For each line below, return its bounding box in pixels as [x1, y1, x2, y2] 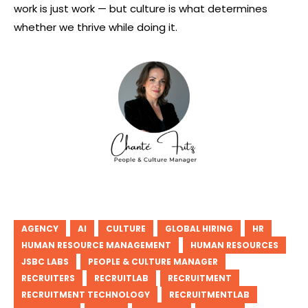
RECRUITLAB [94, 272, 148, 285]
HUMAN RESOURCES [190, 239, 278, 252]
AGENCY [21, 223, 58, 235]
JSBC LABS [21, 256, 69, 268]
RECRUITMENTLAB [169, 289, 250, 301]
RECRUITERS [21, 272, 75, 285]
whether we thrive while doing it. [14, 20, 177, 35]
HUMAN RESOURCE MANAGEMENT [21, 239, 171, 252]
